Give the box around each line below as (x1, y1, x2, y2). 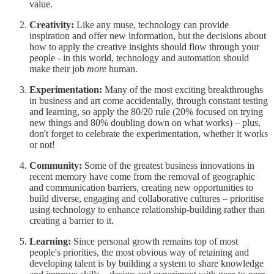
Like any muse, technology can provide (76, 19, 229, 30)
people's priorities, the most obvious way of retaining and (29, 246, 249, 257)
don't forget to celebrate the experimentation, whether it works (29, 128, 268, 139)
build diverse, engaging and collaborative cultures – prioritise (29, 193, 264, 204)
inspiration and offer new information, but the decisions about (29, 30, 266, 41)
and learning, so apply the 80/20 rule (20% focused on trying (29, 106, 263, 117)
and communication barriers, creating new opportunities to (29, 182, 253, 193)
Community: (29, 160, 84, 171)
